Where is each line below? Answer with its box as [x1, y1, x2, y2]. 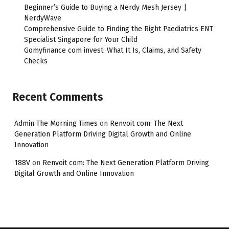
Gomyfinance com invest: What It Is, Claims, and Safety [24, 45, 201, 55]
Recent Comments [13, 90, 103, 104]
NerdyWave [24, 13, 61, 22]
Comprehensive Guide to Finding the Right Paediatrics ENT [24, 24, 213, 33]
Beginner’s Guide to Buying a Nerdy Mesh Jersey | [24, 3, 187, 12]
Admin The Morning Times [14, 119, 98, 128]
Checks [24, 56, 48, 65]
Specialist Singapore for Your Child [24, 35, 138, 44]
